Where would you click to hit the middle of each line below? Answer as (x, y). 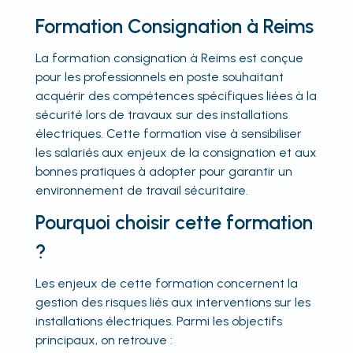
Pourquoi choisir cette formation (174, 222)
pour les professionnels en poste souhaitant (159, 77)
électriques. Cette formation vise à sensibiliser (168, 134)
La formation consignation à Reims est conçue (169, 58)
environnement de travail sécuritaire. (141, 190)
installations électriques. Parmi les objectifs (158, 321)
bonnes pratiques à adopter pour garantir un (163, 171)
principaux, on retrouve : (104, 340)
